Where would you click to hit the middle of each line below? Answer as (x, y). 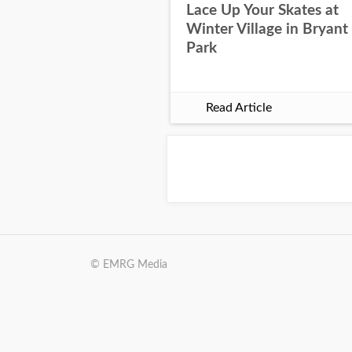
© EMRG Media (129, 265)
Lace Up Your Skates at (262, 10)
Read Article (239, 108)
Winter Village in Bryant (267, 29)
